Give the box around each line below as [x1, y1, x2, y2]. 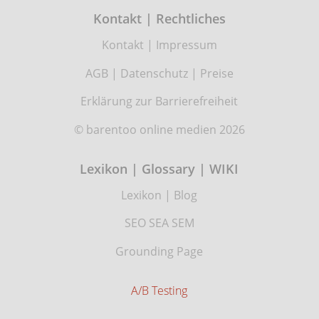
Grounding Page [115, 244, 204, 260]
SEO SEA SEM [124, 215, 194, 231]
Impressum [155, 36, 217, 53]
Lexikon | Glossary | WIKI [80, 160, 239, 178]
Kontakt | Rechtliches [93, 10, 226, 28]
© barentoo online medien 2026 [73, 121, 245, 137]
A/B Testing [131, 282, 188, 298]
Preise [199, 65, 234, 81]
